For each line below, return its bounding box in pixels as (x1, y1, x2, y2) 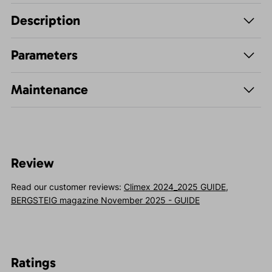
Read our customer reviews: (10, 182, 124, 192)
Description (10, 12, 80, 29)
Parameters (10, 47, 78, 64)
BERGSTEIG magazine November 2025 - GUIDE (10, 195, 200, 206)
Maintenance (10, 81, 88, 98)
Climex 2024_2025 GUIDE (123, 182, 226, 192)
